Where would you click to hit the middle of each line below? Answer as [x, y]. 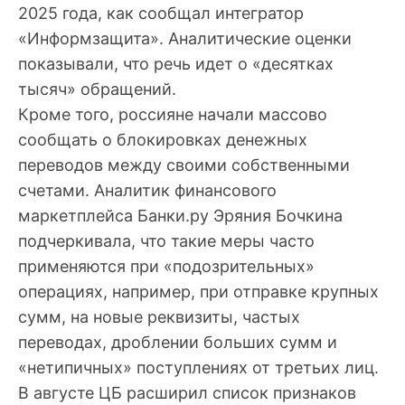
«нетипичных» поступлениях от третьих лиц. [198, 367]
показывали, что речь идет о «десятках [176, 63]
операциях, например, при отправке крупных [198, 291]
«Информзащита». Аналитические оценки [185, 38]
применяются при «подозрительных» [166, 266]
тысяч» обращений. [97, 89]
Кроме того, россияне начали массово [173, 114]
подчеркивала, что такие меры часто [166, 240]
